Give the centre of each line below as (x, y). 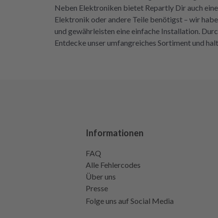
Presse (97, 188)
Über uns (101, 176)
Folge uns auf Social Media (130, 201)
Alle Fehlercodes (113, 165)
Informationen (115, 133)
